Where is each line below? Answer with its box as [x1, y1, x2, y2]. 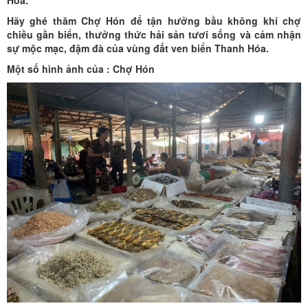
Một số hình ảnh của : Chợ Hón [7, 61, 155, 76]
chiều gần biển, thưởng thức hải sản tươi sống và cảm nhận [7, 27, 301, 41]
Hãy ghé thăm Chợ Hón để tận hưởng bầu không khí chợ [7, 13, 301, 27]
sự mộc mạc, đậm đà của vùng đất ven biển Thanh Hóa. [7, 41, 269, 55]
